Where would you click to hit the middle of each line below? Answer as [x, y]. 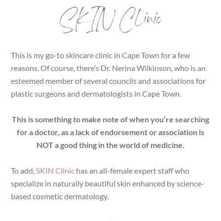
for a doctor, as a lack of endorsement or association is [110, 132]
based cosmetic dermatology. [60, 196]
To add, [24, 171]
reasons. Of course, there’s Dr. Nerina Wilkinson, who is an [109, 68]
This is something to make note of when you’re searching [110, 119]
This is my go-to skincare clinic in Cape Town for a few [101, 55]
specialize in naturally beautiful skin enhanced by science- [108, 184]
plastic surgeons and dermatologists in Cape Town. [96, 94]
